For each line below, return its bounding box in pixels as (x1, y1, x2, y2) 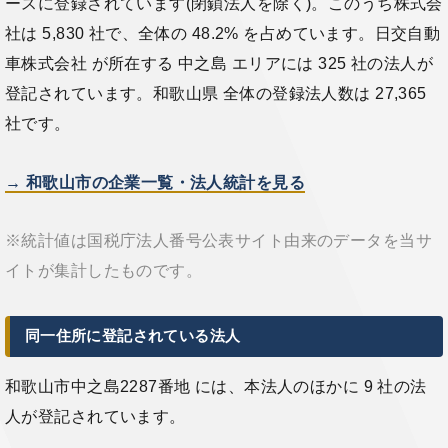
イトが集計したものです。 (5, 262, 203, 280)
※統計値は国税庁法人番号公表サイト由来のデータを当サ (5, 232, 432, 250)
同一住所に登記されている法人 (24, 328, 241, 345)
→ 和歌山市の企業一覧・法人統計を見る (5, 173, 305, 191)
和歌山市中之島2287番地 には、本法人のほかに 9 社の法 (5, 377, 427, 395)
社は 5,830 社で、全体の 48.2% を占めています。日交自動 (5, 24, 441, 42)
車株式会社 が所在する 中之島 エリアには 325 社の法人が (5, 54, 434, 72)
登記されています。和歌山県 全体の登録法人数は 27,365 (5, 84, 427, 102)
